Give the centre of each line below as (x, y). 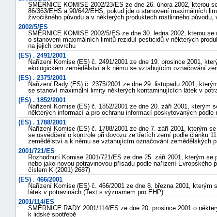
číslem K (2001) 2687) (59, 170)
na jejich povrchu (52, 46)
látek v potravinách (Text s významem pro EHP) (96, 192)
